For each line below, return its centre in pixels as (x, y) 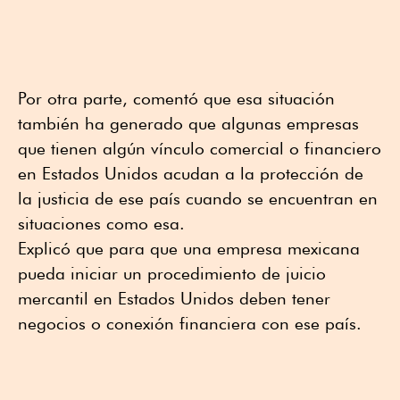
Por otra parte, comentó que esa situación (176, 98)
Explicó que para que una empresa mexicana (189, 248)
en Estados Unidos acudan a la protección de (191, 173)
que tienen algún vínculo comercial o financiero (200, 148)
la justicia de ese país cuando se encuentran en (198, 198)
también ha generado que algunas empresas (188, 123)
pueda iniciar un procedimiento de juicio (172, 273)
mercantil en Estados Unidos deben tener (174, 298)
